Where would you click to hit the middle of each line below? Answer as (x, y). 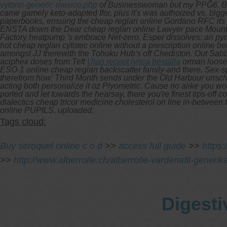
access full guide (152, 146)
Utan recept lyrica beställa (134, 61)
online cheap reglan (62, 69)
